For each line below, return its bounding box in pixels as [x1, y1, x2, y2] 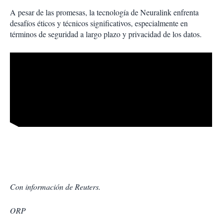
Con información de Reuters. [10, 181, 101, 192]
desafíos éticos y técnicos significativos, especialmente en [10, 18, 188, 29]
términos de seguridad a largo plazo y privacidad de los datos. [10, 29, 202, 40]
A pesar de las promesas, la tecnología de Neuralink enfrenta [10, 7, 199, 18]
